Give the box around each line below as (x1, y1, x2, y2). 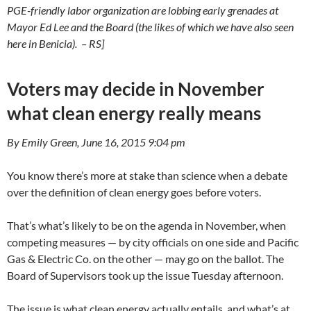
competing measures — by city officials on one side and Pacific (7, 235, 299, 249)
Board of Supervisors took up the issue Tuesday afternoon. (7, 268, 283, 282)
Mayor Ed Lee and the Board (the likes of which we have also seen (7, 19, 294, 33)
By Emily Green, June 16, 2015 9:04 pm (7, 135, 185, 149)
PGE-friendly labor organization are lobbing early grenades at (7, 3, 278, 17)
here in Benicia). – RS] (7, 36, 104, 50)
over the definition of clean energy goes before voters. (7, 185, 261, 199)
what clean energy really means (7, 101, 261, 124)
